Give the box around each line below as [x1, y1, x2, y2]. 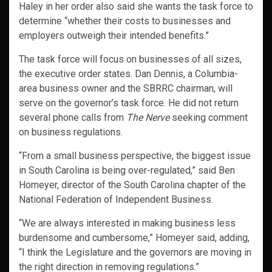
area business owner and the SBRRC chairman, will [19, 83, 233, 95]
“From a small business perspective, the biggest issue [19, 150, 251, 162]
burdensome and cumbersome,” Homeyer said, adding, [19, 232, 250, 244]
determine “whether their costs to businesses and [19, 15, 231, 27]
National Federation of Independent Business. [19, 194, 213, 206]
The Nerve [126, 112, 169, 124]
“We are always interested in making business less [19, 217, 236, 229]
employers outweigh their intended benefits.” [19, 30, 209, 42]
